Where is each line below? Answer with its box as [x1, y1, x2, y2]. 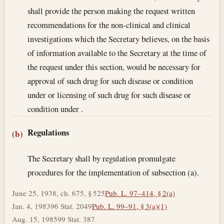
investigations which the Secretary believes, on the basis [27, 32, 210, 44]
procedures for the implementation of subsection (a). [27, 166, 199, 178]
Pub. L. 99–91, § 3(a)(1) [92, 200, 167, 211]
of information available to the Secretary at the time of [27, 46, 207, 58]
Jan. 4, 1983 [12, 200, 51, 211]
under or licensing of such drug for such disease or [27, 88, 191, 100]
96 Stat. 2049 [50, 200, 92, 211]
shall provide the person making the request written [27, 4, 195, 16]
